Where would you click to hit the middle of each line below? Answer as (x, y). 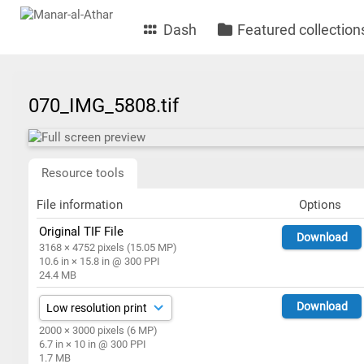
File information (80, 205)
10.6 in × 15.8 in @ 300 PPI (100, 261)
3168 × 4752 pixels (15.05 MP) (108, 247)
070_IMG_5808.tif (108, 106)
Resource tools (83, 173)
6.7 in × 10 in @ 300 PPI (93, 344)
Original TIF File (82, 232)
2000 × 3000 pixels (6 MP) (99, 330)
